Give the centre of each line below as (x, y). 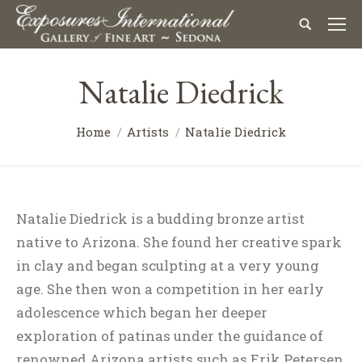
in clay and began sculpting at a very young (168, 265)
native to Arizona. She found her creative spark (179, 242)
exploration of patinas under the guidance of (170, 336)
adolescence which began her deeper (142, 312)
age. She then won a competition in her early (170, 289)
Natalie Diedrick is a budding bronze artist (160, 219)
